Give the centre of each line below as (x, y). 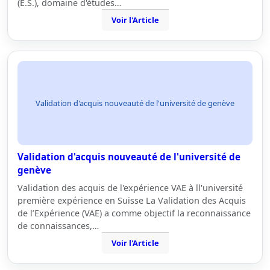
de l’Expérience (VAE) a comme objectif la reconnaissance (134, 213)
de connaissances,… (58, 226)
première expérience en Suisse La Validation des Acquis (132, 200)
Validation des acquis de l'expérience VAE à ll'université (130, 188)
